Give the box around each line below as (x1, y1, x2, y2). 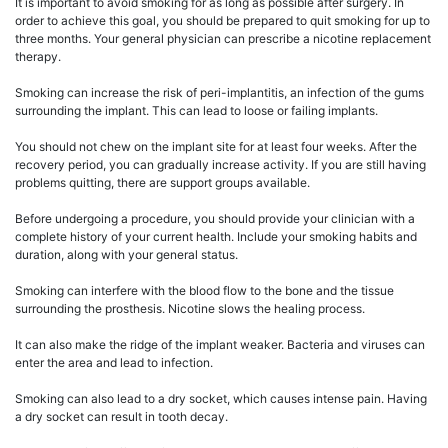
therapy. (15, 49, 61, 65)
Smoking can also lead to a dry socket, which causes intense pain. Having (15, 391, 427, 407)
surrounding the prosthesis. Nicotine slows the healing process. (15, 301, 365, 317)
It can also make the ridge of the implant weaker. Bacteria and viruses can (15, 337, 425, 353)
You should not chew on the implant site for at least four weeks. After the (15, 139, 417, 155)
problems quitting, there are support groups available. (15, 175, 310, 191)
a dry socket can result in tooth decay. (15, 409, 228, 425)
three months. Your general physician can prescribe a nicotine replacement (15, 31, 431, 47)
